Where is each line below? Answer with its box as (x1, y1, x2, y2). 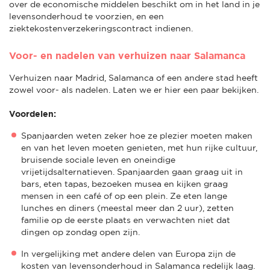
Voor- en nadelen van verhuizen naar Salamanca (9, 49, 245, 61)
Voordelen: (9, 108, 56, 119)
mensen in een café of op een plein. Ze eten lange (21, 190, 227, 201)
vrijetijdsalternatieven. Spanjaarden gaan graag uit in (21, 166, 243, 177)
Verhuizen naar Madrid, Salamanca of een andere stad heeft (9, 72, 258, 83)
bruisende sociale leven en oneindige (21, 154, 175, 165)
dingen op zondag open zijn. (21, 227, 140, 237)
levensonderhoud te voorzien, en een (9, 11, 164, 21)
